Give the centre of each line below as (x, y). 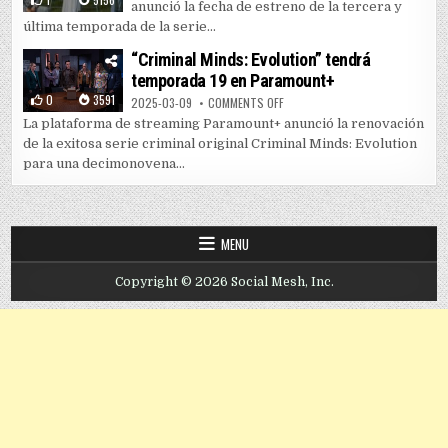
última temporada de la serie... (120, 27)
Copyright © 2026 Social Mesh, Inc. (224, 282)
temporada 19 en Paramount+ (233, 81)
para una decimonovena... (104, 164)
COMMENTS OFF (246, 103)
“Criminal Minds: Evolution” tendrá (251, 60)
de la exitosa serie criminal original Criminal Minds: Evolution (220, 144)
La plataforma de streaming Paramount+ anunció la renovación (224, 124)
